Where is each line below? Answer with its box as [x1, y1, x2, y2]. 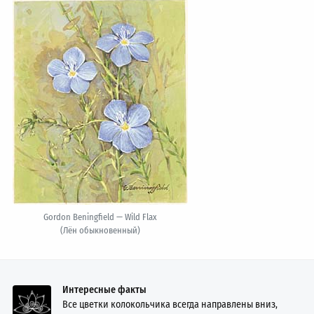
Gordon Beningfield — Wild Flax [43, 211, 158, 222]
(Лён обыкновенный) [60, 224, 141, 235]
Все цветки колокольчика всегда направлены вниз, [62, 298, 278, 310]
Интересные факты [62, 283, 147, 296]
